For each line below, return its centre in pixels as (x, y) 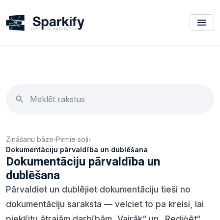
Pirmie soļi (72, 139)
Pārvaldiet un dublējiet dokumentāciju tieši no (98, 189)
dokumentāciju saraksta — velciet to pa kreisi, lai (105, 204)
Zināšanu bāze (30, 139)
